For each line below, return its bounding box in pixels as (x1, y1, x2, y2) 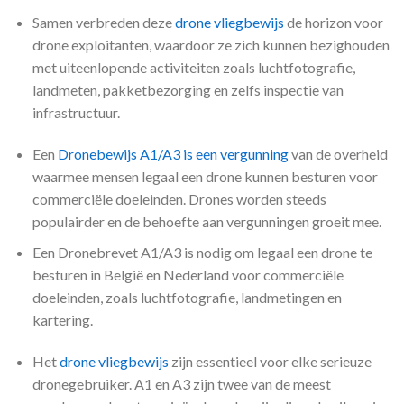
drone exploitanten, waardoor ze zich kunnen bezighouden (32, 35, 390, 53)
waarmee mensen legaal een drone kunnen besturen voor (32, 167, 378, 185)
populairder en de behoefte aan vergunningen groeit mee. (32, 212, 381, 230)
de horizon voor (283, 13, 383, 31)
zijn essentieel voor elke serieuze (168, 352, 372, 370)
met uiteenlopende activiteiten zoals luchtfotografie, (32, 58, 355, 76)
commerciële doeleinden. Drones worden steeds (32, 189, 326, 207)
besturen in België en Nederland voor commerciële (32, 266, 344, 284)
